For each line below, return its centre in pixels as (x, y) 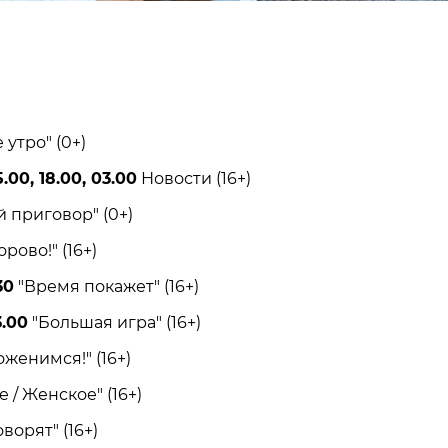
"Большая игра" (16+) (114, 323)
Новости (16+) (193, 179)
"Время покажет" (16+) (106, 287)
